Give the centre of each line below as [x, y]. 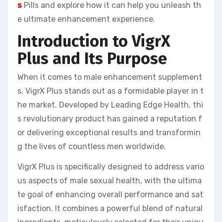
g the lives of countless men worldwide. [92, 147]
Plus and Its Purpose [92, 58]
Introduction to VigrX [94, 41]
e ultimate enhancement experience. [86, 19]
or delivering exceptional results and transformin [109, 133]
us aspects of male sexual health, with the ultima [110, 181]
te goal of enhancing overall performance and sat [110, 195]
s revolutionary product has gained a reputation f [110, 119]
